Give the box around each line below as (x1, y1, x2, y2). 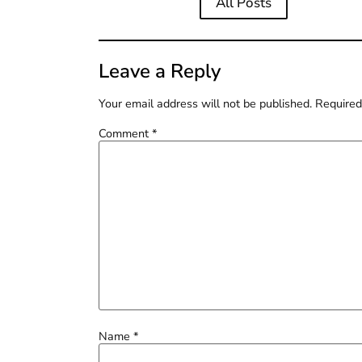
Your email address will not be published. (99, 95, 312, 112)
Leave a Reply (99, 57, 221, 84)
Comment (99, 124, 152, 141)
